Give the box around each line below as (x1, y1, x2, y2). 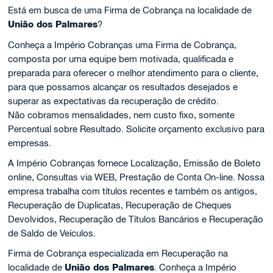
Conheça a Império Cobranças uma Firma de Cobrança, (8, 40, 237, 50)
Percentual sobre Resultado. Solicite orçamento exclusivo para (8, 124, 265, 134)
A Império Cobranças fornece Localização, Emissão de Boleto (8, 158, 261, 168)
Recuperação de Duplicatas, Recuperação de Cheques (8, 200, 232, 210)
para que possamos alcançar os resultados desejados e (8, 82, 238, 92)
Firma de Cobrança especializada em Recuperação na (8, 248, 229, 258)
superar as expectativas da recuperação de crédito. (8, 96, 219, 106)
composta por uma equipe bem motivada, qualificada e (8, 54, 234, 64)
